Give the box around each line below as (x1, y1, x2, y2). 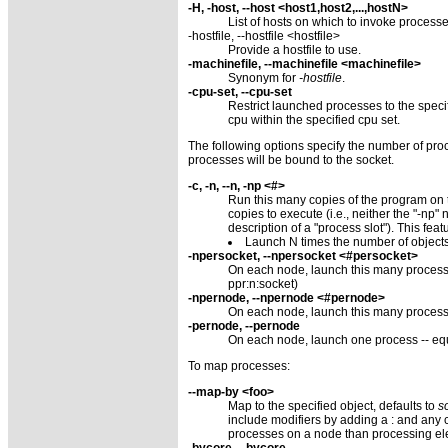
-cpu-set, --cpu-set (188, 84, 292, 99)
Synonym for (228, 70, 299, 85)
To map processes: (188, 358, 290, 373)
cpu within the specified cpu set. (228, 112, 400, 127)
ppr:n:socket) (228, 276, 298, 291)
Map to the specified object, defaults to (228, 398, 438, 413)
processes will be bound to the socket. (188, 152, 394, 167)
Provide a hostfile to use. (228, 42, 361, 57)
